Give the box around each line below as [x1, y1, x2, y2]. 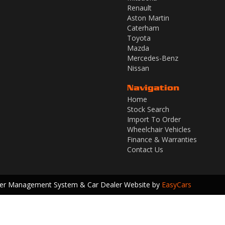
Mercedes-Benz [127, 53, 178, 63]
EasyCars [162, 180, 191, 189]
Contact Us [127, 145, 163, 154]
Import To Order [127, 115, 181, 124]
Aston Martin [127, 13, 169, 23]
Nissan [127, 63, 149, 73]
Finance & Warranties [127, 135, 197, 144]
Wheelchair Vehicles [127, 125, 191, 134]
